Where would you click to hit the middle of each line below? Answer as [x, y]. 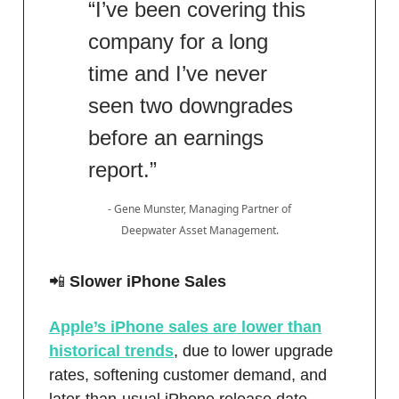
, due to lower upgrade [253, 351]
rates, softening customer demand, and [188, 375]
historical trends [111, 351]
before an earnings [176, 138]
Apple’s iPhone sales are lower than [185, 327]
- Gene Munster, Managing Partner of [199, 209]
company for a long [178, 42]
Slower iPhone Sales [146, 282]
